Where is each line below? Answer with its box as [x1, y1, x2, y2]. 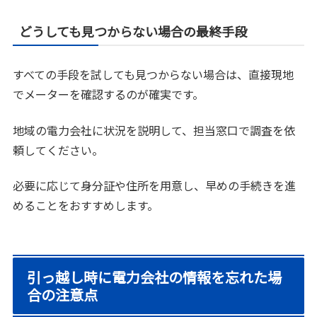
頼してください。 [13, 141, 104, 158]
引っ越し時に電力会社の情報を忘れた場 [27, 267, 282, 288]
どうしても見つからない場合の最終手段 [19, 22, 248, 41]
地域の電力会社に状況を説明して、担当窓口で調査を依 [13, 121, 296, 139]
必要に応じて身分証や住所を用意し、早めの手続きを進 [13, 177, 296, 195]
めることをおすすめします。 [13, 197, 159, 214]
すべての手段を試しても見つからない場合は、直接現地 [13, 66, 294, 83]
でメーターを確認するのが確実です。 [13, 86, 204, 103]
